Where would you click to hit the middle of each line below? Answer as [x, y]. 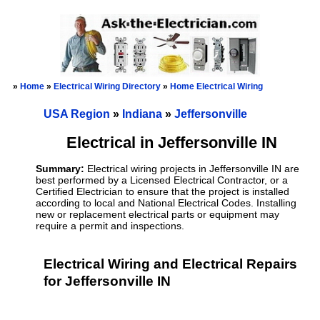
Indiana [144, 114]
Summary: [61, 169]
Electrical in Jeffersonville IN [171, 142]
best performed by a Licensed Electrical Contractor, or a [162, 181]
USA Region [78, 114]
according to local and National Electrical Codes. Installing [166, 204]
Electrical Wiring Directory [107, 86]
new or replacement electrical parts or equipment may [157, 215]
